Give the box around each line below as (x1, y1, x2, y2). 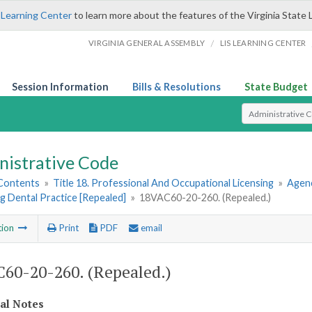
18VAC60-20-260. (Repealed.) (139, 192, 272, 204)
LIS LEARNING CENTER (219, 38, 306, 47)
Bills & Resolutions (132, 81, 221, 93)
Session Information (12, 81, 109, 93)
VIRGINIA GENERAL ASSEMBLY (88, 38, 205, 47)
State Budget (244, 81, 308, 93)
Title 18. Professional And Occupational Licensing (53, 177, 274, 189)
